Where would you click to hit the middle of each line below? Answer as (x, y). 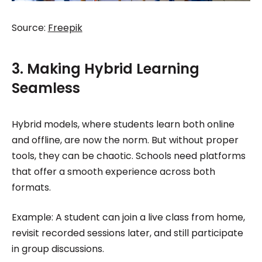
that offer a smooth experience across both (113, 171)
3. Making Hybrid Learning (105, 68)
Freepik (65, 27)
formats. (38, 187)
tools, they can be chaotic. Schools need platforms (128, 156)
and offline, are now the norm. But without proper (125, 140)
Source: (30, 27)
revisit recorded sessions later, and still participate (127, 233)
